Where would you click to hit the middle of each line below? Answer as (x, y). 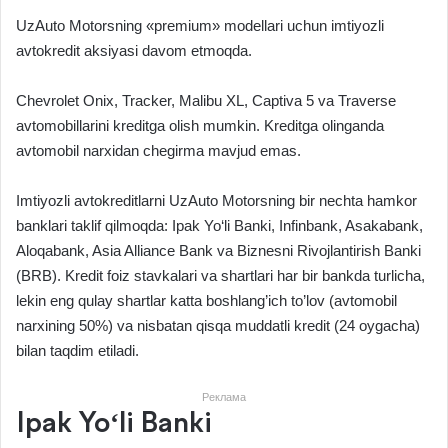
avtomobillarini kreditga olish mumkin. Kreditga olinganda (200, 126)
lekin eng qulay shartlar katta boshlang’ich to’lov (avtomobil (206, 301)
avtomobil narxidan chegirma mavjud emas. (158, 151)
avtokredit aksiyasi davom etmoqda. (134, 51)
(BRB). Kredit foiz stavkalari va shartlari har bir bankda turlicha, (220, 276)
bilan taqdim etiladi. (77, 351)
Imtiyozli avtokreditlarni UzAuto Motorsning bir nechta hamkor (216, 201)
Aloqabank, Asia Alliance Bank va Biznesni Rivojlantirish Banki (218, 251)
